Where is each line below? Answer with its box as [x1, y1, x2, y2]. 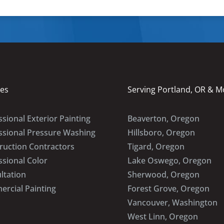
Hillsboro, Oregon [127, 127, 195, 138]
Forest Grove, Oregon [127, 183, 210, 194]
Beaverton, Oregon [127, 113, 200, 124]
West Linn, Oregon [127, 211, 198, 222]
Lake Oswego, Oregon [127, 155, 212, 166]
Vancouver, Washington [127, 197, 218, 208]
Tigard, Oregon [127, 141, 185, 152]
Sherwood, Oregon [127, 169, 200, 180]
